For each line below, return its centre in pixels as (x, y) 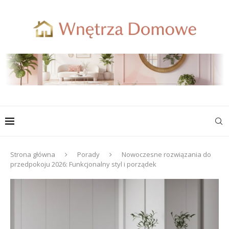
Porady (88, 155)
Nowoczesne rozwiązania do (166, 155)
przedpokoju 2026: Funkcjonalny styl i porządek (83, 164)
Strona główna (33, 155)
